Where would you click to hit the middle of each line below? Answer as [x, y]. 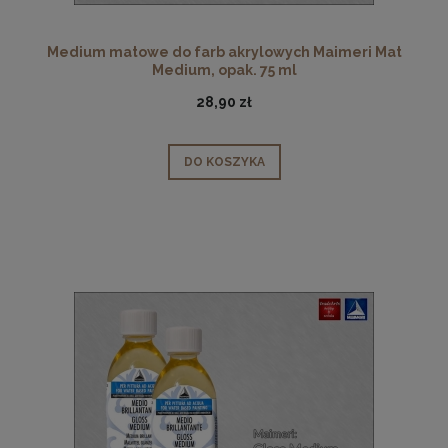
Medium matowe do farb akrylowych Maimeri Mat [224, 51]
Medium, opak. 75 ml [224, 69]
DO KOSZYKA [224, 162]
